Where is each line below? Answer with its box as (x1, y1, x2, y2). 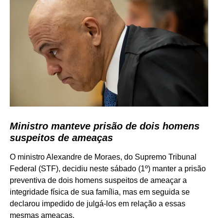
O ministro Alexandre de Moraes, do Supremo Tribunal (10, 152, 197, 161)
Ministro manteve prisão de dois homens (10, 120, 200, 131)
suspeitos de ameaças (10, 132, 113, 143)
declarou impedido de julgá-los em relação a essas (10, 199, 185, 208)
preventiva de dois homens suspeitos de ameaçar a (10, 176, 187, 184)
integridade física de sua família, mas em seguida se (10, 187, 190, 196)
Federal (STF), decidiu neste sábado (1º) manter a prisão (10, 164, 206, 173)
